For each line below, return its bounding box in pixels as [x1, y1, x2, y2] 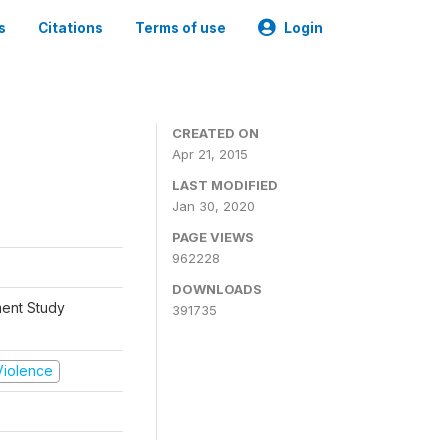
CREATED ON [172, 125, 259, 141]
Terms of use [135, 20, 226, 36]
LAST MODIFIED [172, 177, 278, 193]
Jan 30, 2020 [172, 198, 255, 214]
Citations [38, 20, 103, 36]
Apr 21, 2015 [172, 146, 248, 162]
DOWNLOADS [172, 281, 262, 297]
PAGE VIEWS [172, 229, 254, 245]
